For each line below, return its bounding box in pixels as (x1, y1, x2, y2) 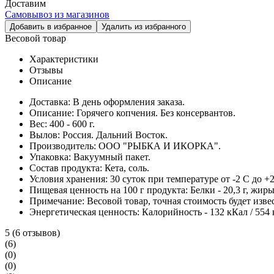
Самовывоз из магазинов (5, 9, 109, 20)
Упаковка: (29, 151, 73, 162)
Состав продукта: (29, 162, 105, 173)
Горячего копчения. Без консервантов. (76, 107, 235, 118)
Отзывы (29, 64, 63, 75)
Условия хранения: (29, 173, 110, 184)
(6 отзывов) (12, 227, 60, 238)
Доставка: (29, 96, 73, 107)
